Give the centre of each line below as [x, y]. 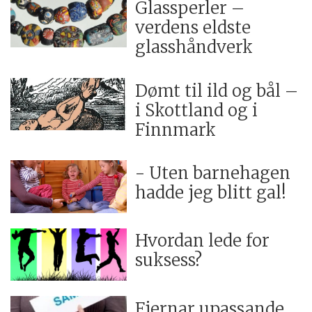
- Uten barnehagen [213, 173]
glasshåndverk [194, 47]
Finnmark [176, 130]
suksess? [169, 260]
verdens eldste [193, 28]
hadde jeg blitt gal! [211, 193]
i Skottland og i [197, 110]
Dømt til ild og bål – [217, 91]
